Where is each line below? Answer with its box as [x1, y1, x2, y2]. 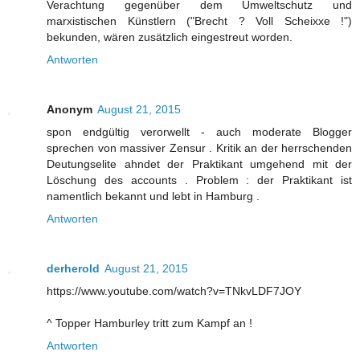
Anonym [47, 102, 92, 116]
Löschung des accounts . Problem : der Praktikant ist [47, 173, 352, 186]
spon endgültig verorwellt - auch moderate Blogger [47, 125, 352, 138]
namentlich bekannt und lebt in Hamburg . [47, 189, 260, 202]
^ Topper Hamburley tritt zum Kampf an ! [47, 316, 252, 329]
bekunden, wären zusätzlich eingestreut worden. [47, 30, 292, 43]
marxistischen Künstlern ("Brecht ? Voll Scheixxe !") [47, 14, 352, 27]
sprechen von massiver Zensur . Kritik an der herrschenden [47, 141, 352, 154]
